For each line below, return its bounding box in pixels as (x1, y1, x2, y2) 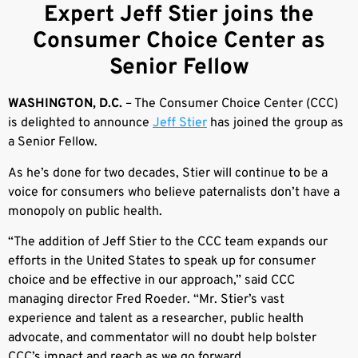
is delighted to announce (8, 115, 153, 132)
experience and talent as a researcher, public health (8, 310, 304, 327)
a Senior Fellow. (8, 134, 97, 151)
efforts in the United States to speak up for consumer (8, 253, 316, 269)
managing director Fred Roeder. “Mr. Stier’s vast (8, 291, 284, 308)
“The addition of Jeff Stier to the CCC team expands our (8, 233, 328, 250)
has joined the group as (207, 115, 344, 132)
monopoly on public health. (8, 203, 162, 220)
